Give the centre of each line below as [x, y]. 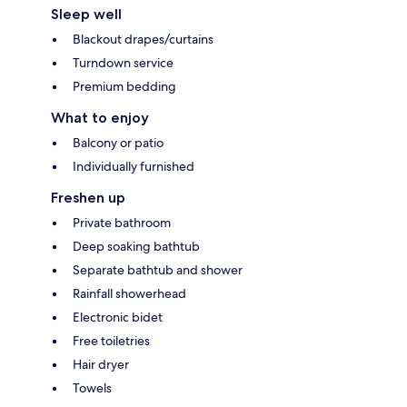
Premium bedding [124, 86]
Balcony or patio [118, 142]
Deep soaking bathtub [136, 246]
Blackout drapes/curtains [143, 39]
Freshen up [88, 197]
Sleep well [86, 14]
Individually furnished [134, 166]
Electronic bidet [118, 317]
